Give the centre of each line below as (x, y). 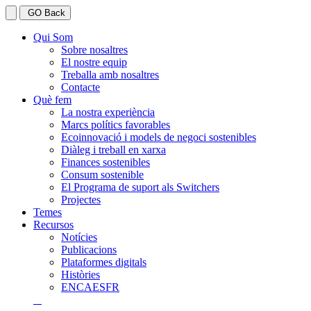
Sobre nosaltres (94, 50)
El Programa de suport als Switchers (140, 187)
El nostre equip (94, 62)
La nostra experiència (108, 112)
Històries (81, 275)
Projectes (81, 200)
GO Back (45, 13)
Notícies (79, 237)
